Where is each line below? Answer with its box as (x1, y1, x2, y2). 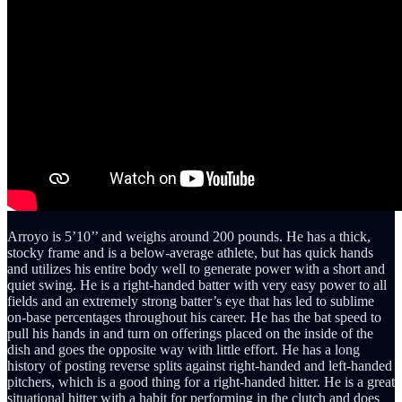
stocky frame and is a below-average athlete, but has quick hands (7, 245, 373, 261)
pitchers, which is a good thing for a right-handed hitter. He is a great (7, 374, 395, 390)
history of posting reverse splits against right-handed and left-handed (7, 358, 392, 374)
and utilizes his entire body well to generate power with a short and (7, 261, 385, 277)
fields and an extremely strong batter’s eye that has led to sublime (7, 293, 374, 310)
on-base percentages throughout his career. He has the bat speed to (7, 310, 381, 326)
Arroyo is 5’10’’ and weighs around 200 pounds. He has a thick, (7, 229, 371, 245)
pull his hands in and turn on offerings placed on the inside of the (7, 326, 373, 342)
